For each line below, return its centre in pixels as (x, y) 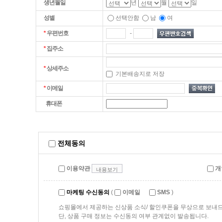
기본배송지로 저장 (139, 74)
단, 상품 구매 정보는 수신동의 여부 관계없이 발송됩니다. (134, 216)
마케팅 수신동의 (88, 192)
